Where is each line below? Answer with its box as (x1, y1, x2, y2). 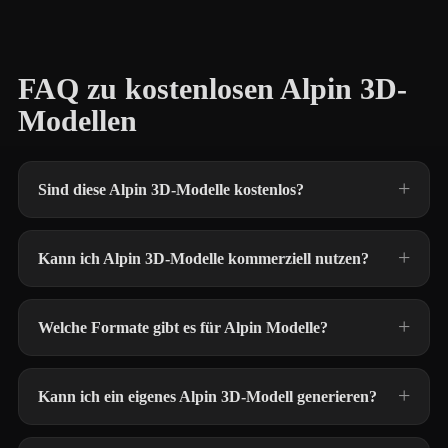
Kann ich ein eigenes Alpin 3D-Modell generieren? (38, 388, 377, 405)
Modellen (18, 104, 137, 138)
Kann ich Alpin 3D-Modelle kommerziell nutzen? (38, 250, 369, 267)
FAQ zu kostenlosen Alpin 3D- (18, 72, 407, 106)
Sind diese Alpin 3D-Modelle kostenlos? (38, 181, 304, 198)
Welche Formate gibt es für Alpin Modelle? (38, 319, 328, 336)
